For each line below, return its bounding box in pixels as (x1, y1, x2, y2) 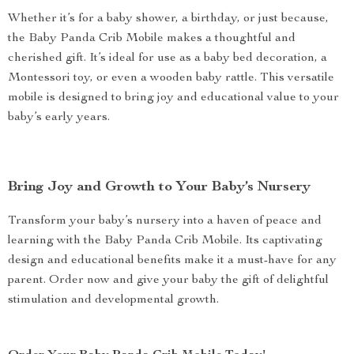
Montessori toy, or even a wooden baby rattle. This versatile (8, 72, 334, 85)
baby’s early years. (8, 111, 110, 124)
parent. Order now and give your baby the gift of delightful (8, 274, 329, 287)
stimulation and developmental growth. (8, 294, 219, 307)
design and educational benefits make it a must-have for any (8, 254, 337, 267)
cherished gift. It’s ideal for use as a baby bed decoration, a (8, 52, 327, 65)
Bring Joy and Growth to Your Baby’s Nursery (8, 180, 311, 194)
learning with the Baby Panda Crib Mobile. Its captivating (8, 235, 322, 247)
